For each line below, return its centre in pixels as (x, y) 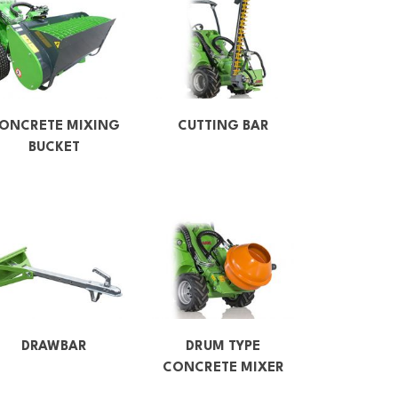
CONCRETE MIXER (223, 368)
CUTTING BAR (223, 126)
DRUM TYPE (223, 346)
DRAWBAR (54, 346)
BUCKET (54, 147)
